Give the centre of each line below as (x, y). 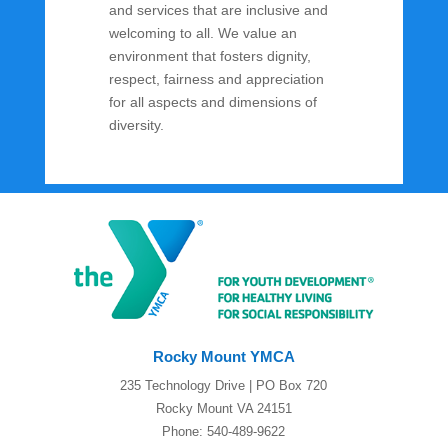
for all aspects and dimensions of (212, 101)
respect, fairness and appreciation (216, 78)
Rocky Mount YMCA (223, 356)
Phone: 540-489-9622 (224, 431)
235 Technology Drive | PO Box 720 (224, 385)
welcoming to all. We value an (202, 32)
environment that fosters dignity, (209, 55)
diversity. (136, 124)
